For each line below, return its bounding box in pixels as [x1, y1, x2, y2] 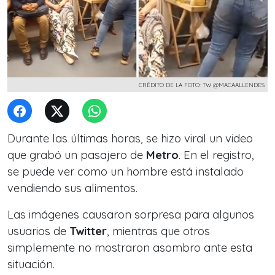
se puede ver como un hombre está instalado [7, 165, 244, 179]
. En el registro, [179, 148, 254, 162]
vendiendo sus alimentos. [7, 181, 137, 195]
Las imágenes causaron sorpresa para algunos [7, 207, 254, 222]
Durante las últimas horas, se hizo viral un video [7, 131, 253, 145]
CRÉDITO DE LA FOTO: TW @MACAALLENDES [139, 81, 265, 88]
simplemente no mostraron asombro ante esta [7, 241, 252, 255]
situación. [7, 257, 55, 271]
